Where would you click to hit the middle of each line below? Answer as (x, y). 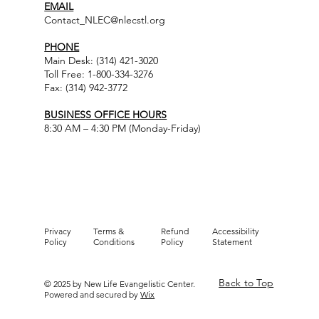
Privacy (58, 231)
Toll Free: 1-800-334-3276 (99, 74)
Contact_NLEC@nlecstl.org (105, 20)
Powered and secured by (93, 294)
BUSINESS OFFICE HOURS (106, 115)
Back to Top (246, 283)
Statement (232, 242)
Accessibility (236, 231)
